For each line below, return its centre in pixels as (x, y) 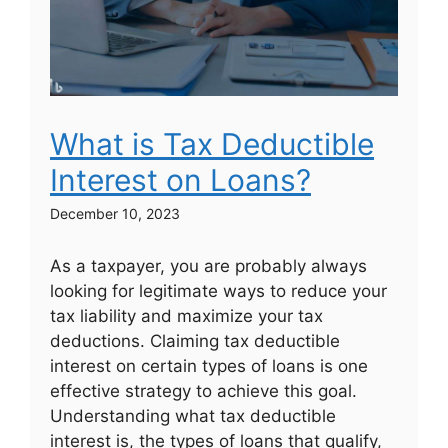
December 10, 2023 (115, 214)
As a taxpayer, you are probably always (208, 266)
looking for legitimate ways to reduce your (218, 291)
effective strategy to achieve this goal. (203, 391)
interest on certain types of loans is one (209, 366)
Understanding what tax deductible (193, 416)
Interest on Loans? (180, 180)
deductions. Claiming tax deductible (195, 341)
